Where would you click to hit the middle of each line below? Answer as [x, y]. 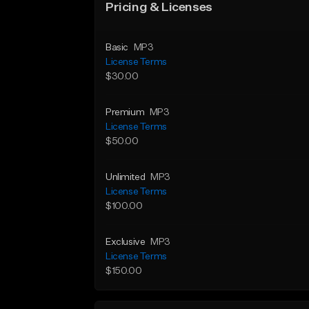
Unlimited [126, 177]
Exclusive [126, 242]
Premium [125, 112]
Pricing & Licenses [159, 8]
